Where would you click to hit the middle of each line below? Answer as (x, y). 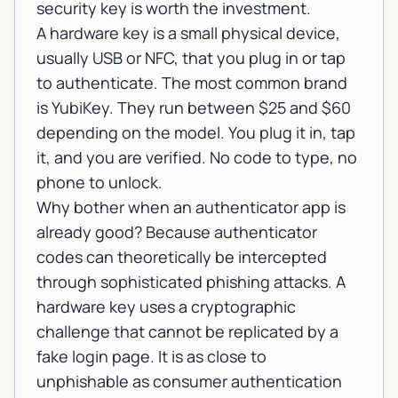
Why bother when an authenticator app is (191, 207)
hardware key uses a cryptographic (166, 307)
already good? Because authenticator (177, 232)
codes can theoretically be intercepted (182, 257)
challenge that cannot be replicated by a (187, 332)
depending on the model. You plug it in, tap (196, 133)
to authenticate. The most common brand (192, 83)
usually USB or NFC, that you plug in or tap (191, 58)
